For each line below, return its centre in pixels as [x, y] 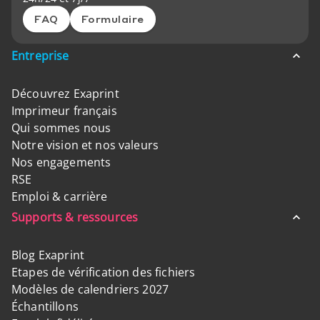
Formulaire [112, 19]
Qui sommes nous [61, 128]
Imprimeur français [64, 111]
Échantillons [45, 306]
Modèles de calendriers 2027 [90, 289]
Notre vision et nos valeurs [85, 145]
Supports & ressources [75, 217]
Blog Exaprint [48, 255]
